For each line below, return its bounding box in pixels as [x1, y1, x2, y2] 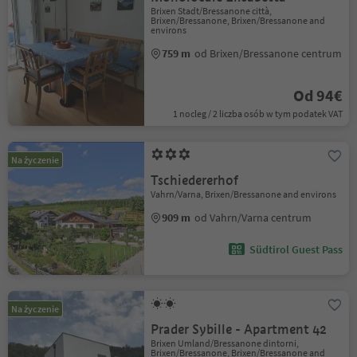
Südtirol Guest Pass [249, 242, 343, 257]
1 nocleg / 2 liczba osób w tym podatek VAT [172, 108, 343, 120]
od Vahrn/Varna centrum [194, 210, 312, 225]
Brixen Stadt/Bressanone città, [151, 5, 273, 17]
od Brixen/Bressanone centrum [194, 46, 343, 61]
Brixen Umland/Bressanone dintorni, [151, 337, 300, 349]
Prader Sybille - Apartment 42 [151, 321, 328, 338]
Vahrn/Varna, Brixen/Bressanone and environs [151, 188, 337, 200]
